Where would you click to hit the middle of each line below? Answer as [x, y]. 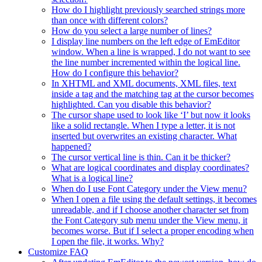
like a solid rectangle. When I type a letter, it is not [143, 126]
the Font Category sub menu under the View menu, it [149, 220]
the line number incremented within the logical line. [146, 63]
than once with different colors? [110, 20]
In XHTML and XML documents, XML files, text [144, 84]
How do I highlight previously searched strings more [148, 10]
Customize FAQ [58, 252]
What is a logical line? [92, 178]
